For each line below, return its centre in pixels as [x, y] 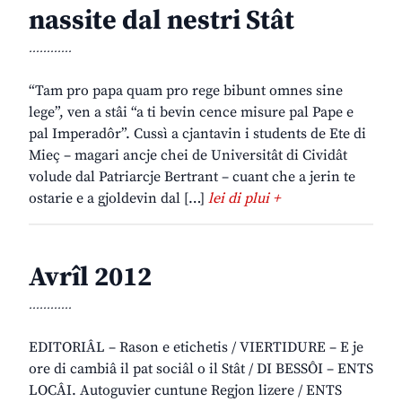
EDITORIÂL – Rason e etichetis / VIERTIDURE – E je [196, 348]
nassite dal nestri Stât [162, 21]
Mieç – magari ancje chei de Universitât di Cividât [188, 156]
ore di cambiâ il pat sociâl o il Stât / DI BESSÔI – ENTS [201, 369]
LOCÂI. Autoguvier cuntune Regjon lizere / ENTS [185, 391]
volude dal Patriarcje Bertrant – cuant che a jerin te [192, 177]
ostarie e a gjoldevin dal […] [118, 199]
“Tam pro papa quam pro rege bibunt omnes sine [186, 91]
